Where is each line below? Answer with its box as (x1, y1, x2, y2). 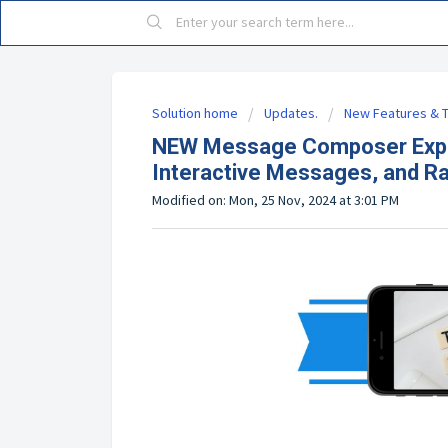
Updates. (264, 104, 318, 122)
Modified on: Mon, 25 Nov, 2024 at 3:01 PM (152, 191, 399, 209)
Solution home (152, 104, 241, 122)
